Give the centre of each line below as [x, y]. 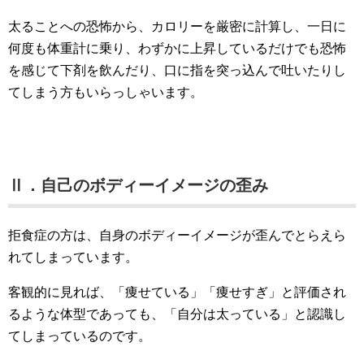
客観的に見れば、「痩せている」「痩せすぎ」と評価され [177, 292]
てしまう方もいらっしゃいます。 [106, 92]
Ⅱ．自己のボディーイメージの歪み [138, 185]
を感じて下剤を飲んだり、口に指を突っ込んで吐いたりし [177, 70]
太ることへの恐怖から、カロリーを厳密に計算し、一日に [177, 26]
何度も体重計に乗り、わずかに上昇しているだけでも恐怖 [177, 48]
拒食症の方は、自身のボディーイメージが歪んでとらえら [177, 235]
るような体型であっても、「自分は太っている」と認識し [177, 314]
